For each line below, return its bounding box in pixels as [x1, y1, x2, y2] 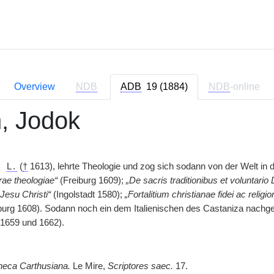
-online [230, 81, 260, 92]
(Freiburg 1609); [57, 176, 126, 185]
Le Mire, [70, 261, 108, 271]
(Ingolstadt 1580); [50, 190, 125, 199]
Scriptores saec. [107, 261, 173, 271]
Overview [14, 81, 55, 92]
